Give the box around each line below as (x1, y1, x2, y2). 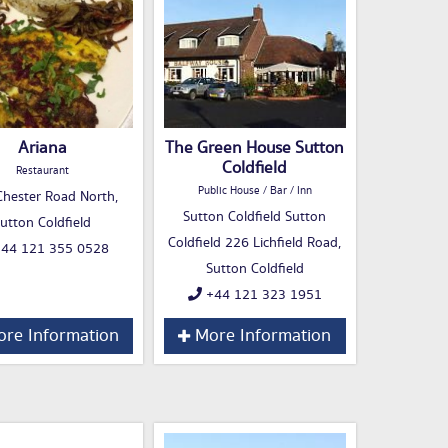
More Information (190, 323, 331, 350)
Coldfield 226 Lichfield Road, (168, 233, 341, 254)
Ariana (17, 136, 67, 161)
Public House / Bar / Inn (197, 183, 312, 200)
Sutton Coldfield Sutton (183, 207, 326, 228)
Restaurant (15, 163, 69, 180)
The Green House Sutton (165, 136, 344, 161)
